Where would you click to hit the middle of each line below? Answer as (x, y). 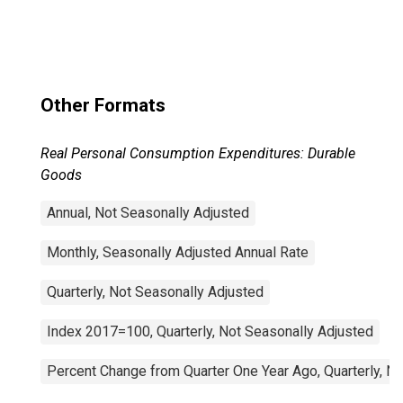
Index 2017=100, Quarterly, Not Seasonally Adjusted (210, 331)
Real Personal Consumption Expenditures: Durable (198, 153)
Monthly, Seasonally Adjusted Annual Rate (178, 252)
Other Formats (103, 105)
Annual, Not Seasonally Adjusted (148, 213)
